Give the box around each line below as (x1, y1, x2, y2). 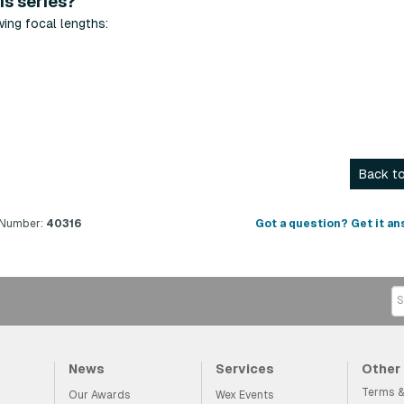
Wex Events (215, 388, 274, 401)
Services (215, 361, 274, 376)
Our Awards (69, 388, 132, 401)
